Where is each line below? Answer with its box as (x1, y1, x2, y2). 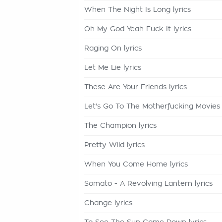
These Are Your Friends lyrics (84, 84, 187, 91)
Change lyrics (84, 200, 132, 207)
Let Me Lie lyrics (84, 64, 141, 71)
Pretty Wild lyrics (84, 142, 145, 149)
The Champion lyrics (84, 122, 157, 129)
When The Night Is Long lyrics (84, 6, 191, 13)
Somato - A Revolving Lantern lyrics (84, 180, 213, 187)
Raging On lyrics (84, 45, 142, 52)
